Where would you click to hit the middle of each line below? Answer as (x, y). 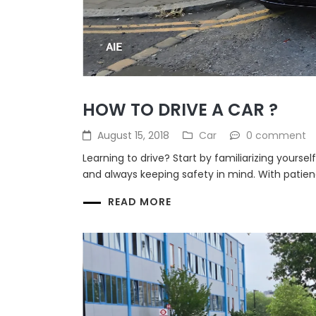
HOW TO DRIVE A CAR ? (180, 110)
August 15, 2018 (133, 136)
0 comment (276, 136)
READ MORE (140, 202)
